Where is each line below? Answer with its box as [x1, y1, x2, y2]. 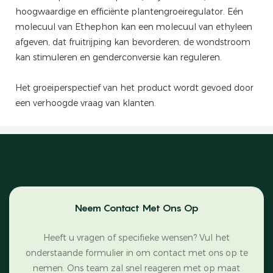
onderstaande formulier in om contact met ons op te [25, 247, 248, 258]
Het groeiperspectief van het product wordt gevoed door [15, 82, 253, 93]
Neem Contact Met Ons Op [74, 201, 199, 214]
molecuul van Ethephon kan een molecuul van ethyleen [15, 21, 252, 32]
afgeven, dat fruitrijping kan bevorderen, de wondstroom [15, 36, 250, 48]
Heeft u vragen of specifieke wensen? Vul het [43, 232, 230, 243]
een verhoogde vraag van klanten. [15, 97, 156, 108]
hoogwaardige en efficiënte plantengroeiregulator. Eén [15, 5, 243, 17]
